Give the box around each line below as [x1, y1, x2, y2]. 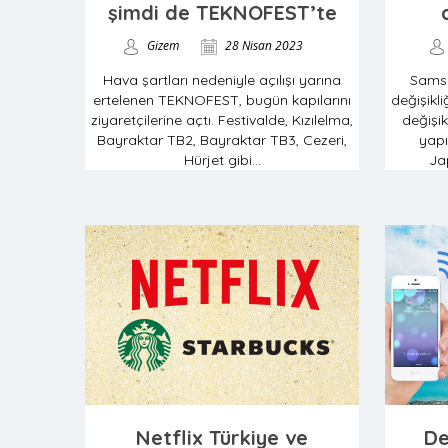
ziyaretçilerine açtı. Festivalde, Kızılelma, [91, 111, 353, 129]
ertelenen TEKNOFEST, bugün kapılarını [93, 91, 351, 109]
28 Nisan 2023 [222, 37, 303, 54]
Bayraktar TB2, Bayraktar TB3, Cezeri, [97, 131, 347, 149]
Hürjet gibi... [183, 151, 261, 169]
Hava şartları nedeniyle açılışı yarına [103, 71, 341, 89]
